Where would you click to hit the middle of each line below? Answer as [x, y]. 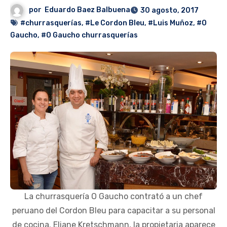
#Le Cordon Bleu [115, 23]
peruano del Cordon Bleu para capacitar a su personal [113, 210]
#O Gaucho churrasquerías [89, 35]
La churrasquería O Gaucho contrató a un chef [113, 196]
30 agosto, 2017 [170, 11]
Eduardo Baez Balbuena [88, 10]
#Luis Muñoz [171, 23]
